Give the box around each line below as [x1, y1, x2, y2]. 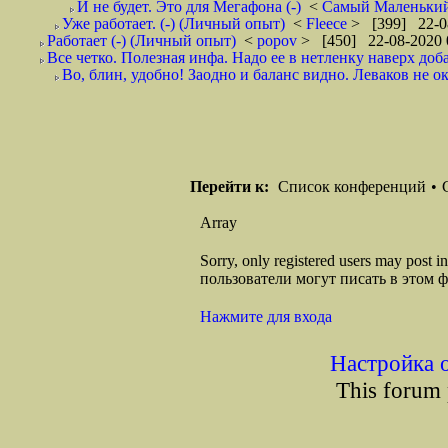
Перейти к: [190, 178, 269, 195]
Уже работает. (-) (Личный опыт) [62, 15, 285, 32]
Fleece [306, 15, 351, 32]
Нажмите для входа [200, 308, 332, 325]
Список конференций [278, 178, 426, 195]
